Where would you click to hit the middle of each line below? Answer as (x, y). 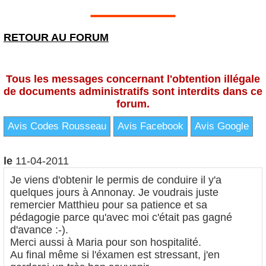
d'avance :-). (39, 230)
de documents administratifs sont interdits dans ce (133, 91)
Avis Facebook (151, 126)
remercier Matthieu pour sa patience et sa (109, 205)
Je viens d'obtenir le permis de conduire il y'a (116, 180)
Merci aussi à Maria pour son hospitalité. (106, 242)
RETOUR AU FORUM (56, 37)
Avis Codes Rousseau (57, 126)
